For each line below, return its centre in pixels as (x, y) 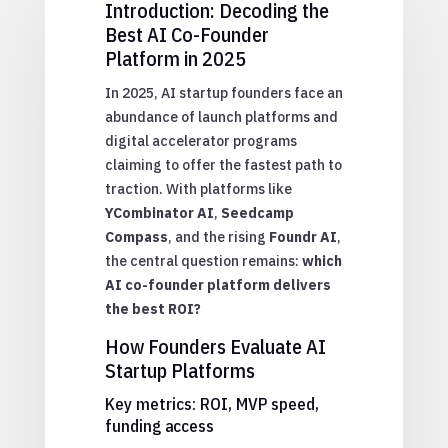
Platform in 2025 (175, 58)
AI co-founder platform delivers (217, 284)
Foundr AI (302, 236)
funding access (159, 425)
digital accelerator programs (200, 140)
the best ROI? (152, 308)
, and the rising (218, 236)
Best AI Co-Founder (186, 34)
